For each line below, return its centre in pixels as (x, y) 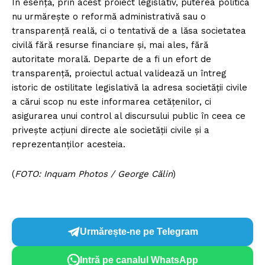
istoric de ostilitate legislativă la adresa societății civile (130, 87)
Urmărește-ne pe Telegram (139, 232)
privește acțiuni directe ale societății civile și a (111, 130)
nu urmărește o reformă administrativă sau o (109, 16)
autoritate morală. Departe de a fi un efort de (112, 59)
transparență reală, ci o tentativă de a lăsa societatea (129, 30)
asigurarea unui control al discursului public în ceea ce (129, 116)
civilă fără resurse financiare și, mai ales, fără (110, 45)
